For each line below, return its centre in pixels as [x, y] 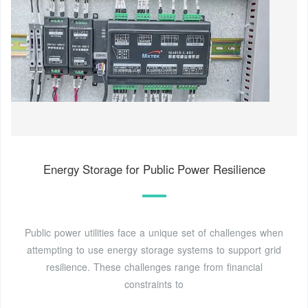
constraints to [154, 284]
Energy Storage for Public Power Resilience [154, 169]
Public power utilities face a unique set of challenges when [154, 232]
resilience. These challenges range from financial [154, 266]
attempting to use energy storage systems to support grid [154, 249]
